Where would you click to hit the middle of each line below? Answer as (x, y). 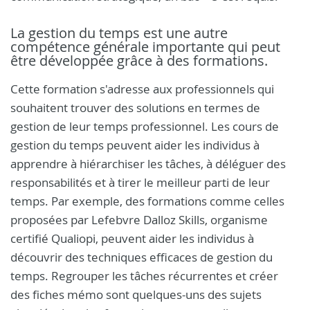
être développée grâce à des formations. (139, 61)
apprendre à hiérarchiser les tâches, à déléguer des (148, 164)
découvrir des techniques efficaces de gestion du (142, 257)
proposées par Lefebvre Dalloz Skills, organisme (139, 220)
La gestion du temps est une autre (119, 33)
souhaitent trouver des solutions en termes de (135, 108)
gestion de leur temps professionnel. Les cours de (145, 126)
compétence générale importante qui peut (145, 47)
